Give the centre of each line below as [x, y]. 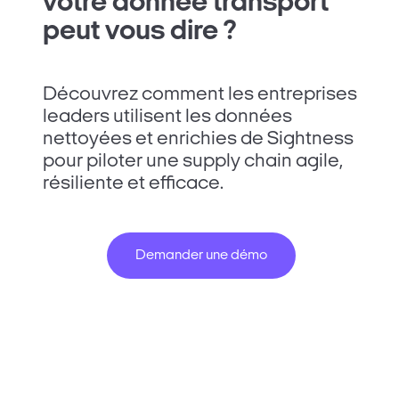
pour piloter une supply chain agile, [193, 162]
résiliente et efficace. [133, 184]
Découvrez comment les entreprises [200, 95]
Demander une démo [201, 256]
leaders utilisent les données [167, 118]
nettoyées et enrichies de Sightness [198, 140]
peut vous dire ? [139, 33]
